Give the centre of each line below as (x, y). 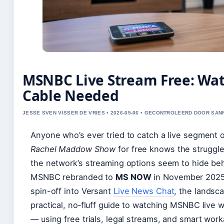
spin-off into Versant (72, 191)
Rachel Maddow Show (73, 149)
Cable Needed (71, 95)
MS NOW (133, 177)
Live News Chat (144, 191)
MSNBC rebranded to (73, 177)
